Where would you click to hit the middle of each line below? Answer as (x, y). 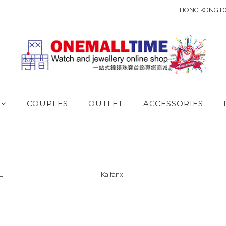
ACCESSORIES (173, 103)
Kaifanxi (113, 174)
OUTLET (106, 103)
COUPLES (47, 103)
